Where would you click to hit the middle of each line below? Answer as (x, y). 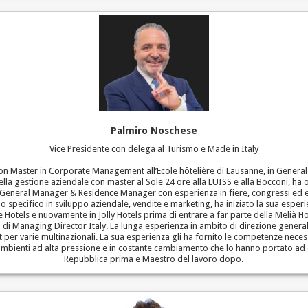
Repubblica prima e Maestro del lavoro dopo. (154, 258)
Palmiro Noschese (154, 130)
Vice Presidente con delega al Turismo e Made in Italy (154, 148)
